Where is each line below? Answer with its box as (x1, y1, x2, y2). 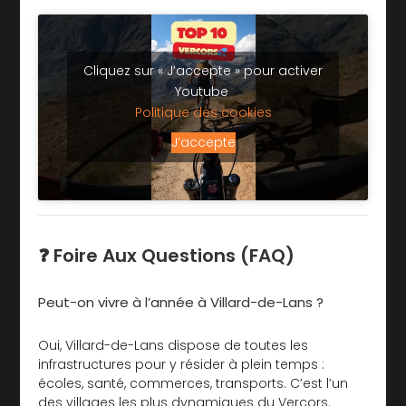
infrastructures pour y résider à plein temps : (38, 354, 325, 373)
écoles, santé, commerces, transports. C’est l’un (38, 373, 349, 392)
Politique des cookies (134, 103, 272, 122)
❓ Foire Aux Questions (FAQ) (38, 242, 295, 268)
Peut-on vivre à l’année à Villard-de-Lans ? (38, 292, 324, 312)
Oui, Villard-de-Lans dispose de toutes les (38, 335, 309, 354)
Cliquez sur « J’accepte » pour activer (83, 62, 323, 81)
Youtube (174, 82, 232, 101)
